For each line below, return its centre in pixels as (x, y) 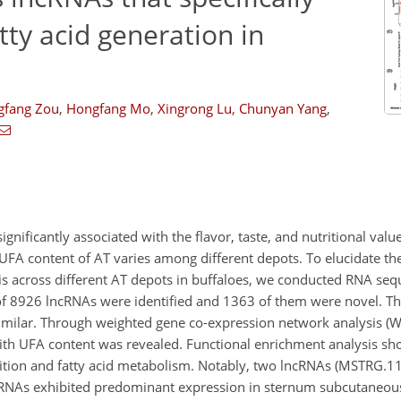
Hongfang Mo (108, 108)
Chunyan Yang (282, 108)
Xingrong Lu (194, 108)
